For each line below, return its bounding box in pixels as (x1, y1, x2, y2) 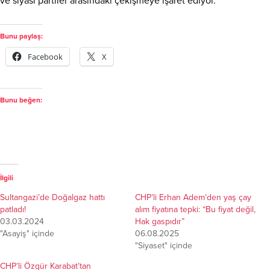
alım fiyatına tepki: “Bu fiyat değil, (135, 204, 256, 215)
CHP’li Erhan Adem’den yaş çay (135, 192, 251, 202)
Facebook (28, 51, 63, 62)
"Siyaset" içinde (135, 240, 192, 251)
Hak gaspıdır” (135, 216, 184, 227)
